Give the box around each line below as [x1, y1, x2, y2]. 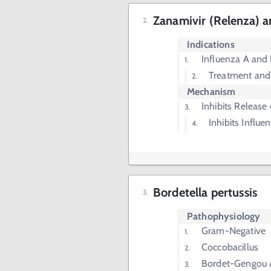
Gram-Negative [201, 225, 266, 237]
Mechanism [187, 86, 236, 97]
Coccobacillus [201, 241, 258, 253]
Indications [187, 39, 235, 50]
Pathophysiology [187, 211, 261, 222]
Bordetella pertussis [153, 185, 258, 200]
